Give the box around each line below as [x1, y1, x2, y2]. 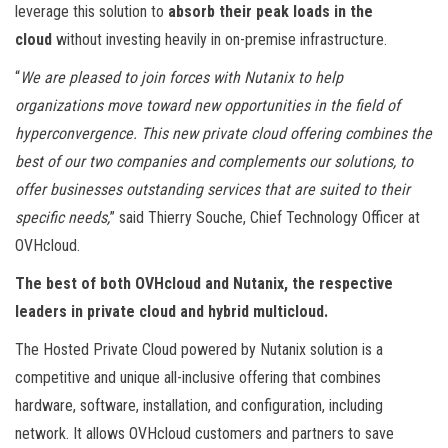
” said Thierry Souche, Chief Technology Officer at [110, 207, 420, 227]
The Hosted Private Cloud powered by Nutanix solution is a [15, 339, 383, 359]
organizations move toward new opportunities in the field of [15, 95, 400, 115]
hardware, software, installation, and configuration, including [15, 395, 383, 415]
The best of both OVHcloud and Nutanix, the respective [15, 273, 393, 293]
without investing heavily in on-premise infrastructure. [56, 29, 387, 49]
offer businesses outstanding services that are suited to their [15, 179, 410, 199]
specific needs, [15, 207, 110, 227]
